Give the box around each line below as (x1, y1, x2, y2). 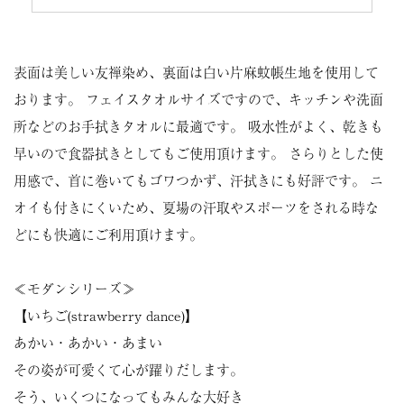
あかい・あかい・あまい (14, 333, 162, 352)
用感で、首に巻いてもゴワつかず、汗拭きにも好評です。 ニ (14, 170, 383, 189)
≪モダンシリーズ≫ (14, 279, 135, 298)
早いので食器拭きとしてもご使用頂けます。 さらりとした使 (14, 143, 383, 162)
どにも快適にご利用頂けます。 (14, 225, 203, 243)
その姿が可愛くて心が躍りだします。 (14, 360, 243, 379)
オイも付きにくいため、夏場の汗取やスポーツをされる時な (14, 197, 379, 216)
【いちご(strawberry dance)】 (14, 306, 198, 325)
